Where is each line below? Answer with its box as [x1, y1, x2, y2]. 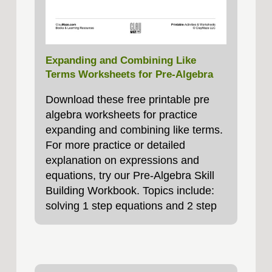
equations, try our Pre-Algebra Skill [45, 169, 214, 182]
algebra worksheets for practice [45, 109, 197, 121]
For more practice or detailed [45, 139, 185, 152]
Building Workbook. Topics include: [45, 185, 214, 197]
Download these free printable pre [45, 93, 209, 106]
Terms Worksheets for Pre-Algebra [45, 69, 213, 81]
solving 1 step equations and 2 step [45, 200, 217, 212]
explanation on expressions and [45, 154, 199, 167]
